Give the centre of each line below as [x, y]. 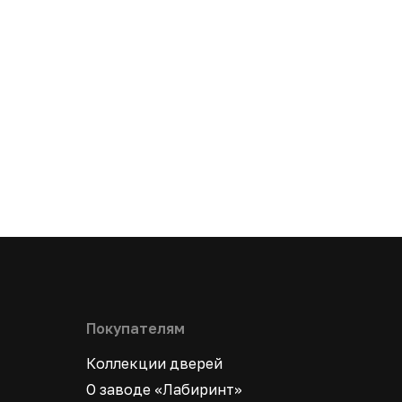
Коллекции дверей [154, 363]
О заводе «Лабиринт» [164, 389]
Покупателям [135, 328]
